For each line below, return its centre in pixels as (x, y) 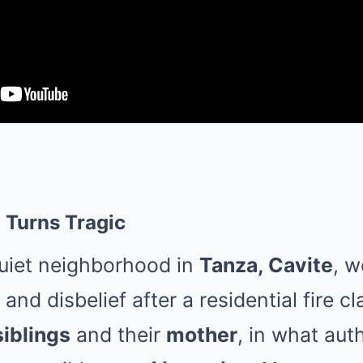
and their (118, 335)
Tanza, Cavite (266, 265)
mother (202, 335)
